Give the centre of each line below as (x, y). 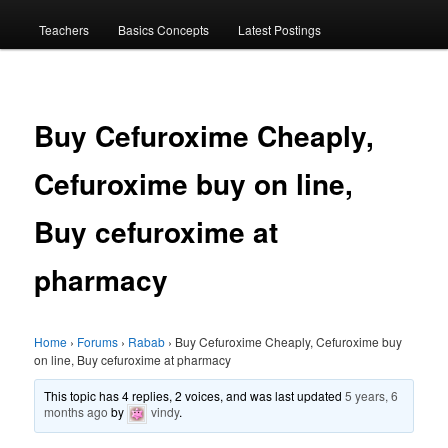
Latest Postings (280, 29)
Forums (98, 342)
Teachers (63, 29)
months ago (76, 412)
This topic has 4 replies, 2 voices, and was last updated (195, 396)
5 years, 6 (372, 396)
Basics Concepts (163, 29)
